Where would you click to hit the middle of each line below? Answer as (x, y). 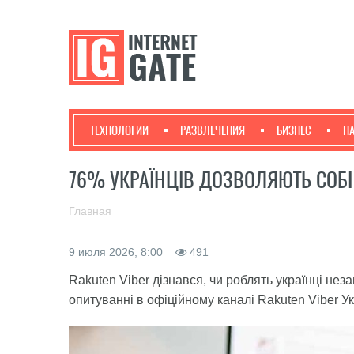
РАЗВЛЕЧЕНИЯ (213, 130)
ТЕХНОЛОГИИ (119, 130)
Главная (90, 211)
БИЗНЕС (294, 130)
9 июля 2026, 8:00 (117, 252)
